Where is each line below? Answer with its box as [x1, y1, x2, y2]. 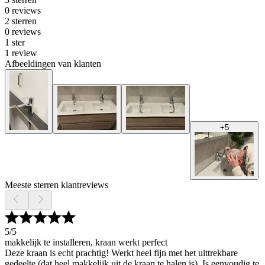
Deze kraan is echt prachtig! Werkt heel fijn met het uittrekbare [5, 248, 238, 258]
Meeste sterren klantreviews [5, 180, 108, 190]
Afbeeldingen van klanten [5, 59, 101, 69]
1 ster [5, 37, 25, 48]
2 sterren [5, 16, 37, 27]
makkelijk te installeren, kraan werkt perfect [5, 237, 167, 248]
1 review [5, 48, 37, 59]
